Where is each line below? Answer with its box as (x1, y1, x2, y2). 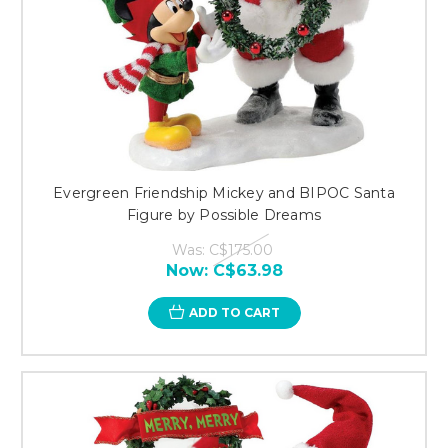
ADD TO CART (188, 304, 280, 320)
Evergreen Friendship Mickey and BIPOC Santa (53, 183, 395, 202)
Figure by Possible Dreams (126, 205, 322, 224)
